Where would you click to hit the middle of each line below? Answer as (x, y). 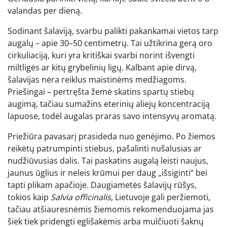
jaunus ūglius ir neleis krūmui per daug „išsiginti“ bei (107, 173)
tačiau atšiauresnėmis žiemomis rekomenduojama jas (111, 210)
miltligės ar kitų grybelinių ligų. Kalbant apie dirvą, (102, 68)
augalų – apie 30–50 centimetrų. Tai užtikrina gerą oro (110, 43)
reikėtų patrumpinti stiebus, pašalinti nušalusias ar (105, 149)
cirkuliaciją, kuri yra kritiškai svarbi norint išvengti (101, 55)
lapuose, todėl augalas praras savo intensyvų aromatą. (112, 116)
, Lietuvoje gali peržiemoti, (161, 197)
